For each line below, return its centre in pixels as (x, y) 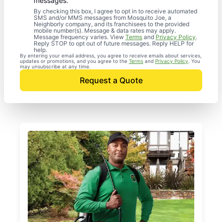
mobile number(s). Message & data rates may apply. (105, 30)
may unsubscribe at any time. (55, 66)
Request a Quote (111, 80)
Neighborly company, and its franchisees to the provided (111, 24)
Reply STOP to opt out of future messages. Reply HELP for (114, 43)
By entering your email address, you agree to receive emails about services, (111, 55)
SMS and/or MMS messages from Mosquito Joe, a (103, 17)
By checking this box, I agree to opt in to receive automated (115, 11)
